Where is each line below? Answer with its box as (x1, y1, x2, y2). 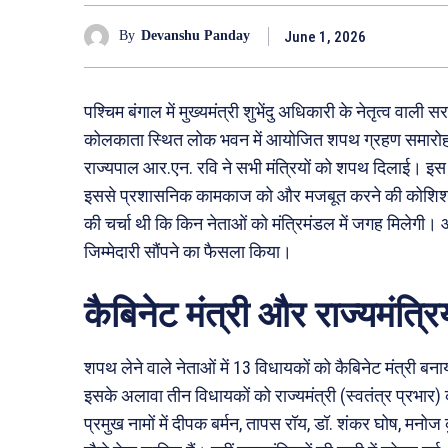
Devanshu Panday (141, 28, 250, 44)
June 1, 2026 (284, 27, 366, 46)
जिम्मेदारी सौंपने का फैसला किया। (84, 240, 292, 262)
